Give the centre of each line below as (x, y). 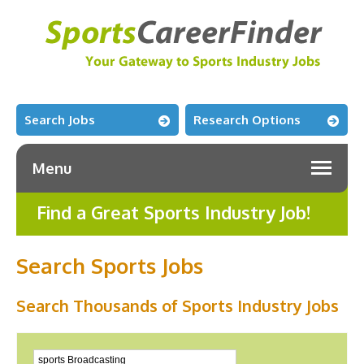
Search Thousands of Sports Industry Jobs (178, 305)
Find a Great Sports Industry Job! (173, 212)
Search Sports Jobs (110, 265)
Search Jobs (60, 120)
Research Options (247, 120)
